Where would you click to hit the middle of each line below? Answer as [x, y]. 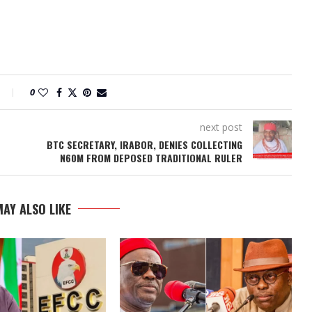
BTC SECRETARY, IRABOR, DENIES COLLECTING [144, 145]
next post [221, 127]
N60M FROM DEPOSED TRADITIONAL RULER [151, 158]
